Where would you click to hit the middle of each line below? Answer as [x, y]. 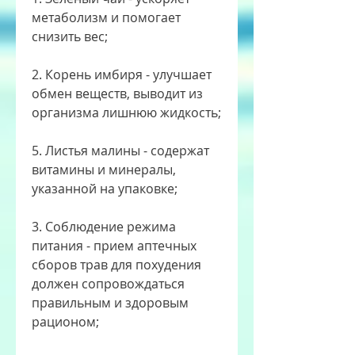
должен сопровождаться [108, 284]
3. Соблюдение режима [104, 227]
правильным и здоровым [110, 303]
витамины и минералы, [104, 170]
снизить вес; [70, 37]
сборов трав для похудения [116, 265]
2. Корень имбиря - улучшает [122, 75]
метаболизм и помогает [106, 18]
